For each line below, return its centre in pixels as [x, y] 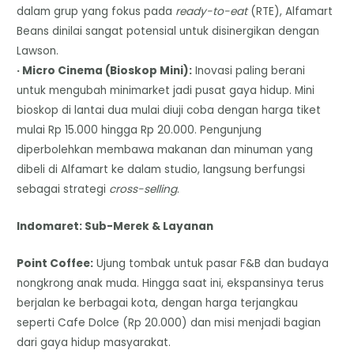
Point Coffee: [55, 264]
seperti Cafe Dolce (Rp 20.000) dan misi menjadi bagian [169, 323]
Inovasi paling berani [249, 71]
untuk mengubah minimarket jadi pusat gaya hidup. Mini [166, 91]
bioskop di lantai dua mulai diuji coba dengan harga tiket [169, 111]
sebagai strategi [63, 190]
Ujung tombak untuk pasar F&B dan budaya [211, 264]
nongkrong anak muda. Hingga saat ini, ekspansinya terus [171, 284]
